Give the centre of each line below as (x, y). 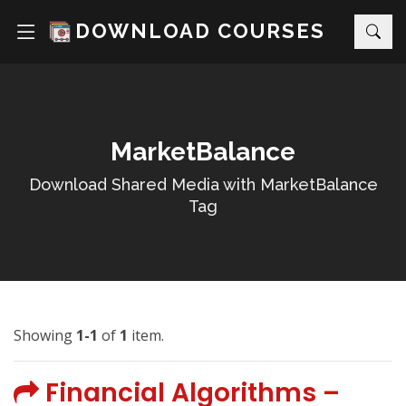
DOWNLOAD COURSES (200, 31)
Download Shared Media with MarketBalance (203, 184)
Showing (45, 335)
